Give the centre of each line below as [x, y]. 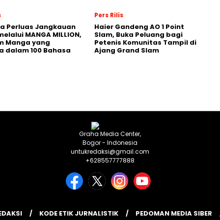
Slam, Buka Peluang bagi [138, 34]
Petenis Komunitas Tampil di [145, 42]
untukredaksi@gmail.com [110, 151]
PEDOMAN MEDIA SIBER [174, 213]
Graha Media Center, [110, 134]
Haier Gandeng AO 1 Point [139, 27]
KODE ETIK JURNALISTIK [79, 213]
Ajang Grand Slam [127, 50]
